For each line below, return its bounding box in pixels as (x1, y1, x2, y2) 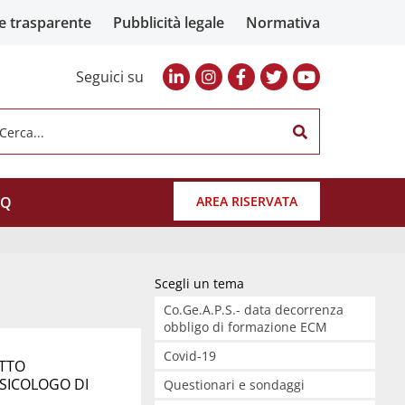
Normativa (245, 13, 320, 33)
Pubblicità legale (112, 13, 224, 33)
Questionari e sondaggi (163, 376, 305, 393)
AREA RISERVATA (195, 192, 297, 210)
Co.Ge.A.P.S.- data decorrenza (163, 301, 344, 318)
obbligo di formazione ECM (163, 318, 327, 335)
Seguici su (75, 67, 144, 87)
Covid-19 (163, 347, 216, 364)
